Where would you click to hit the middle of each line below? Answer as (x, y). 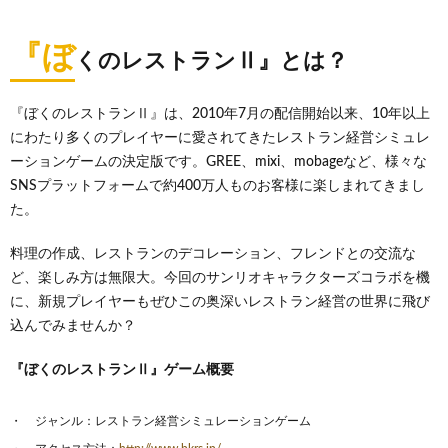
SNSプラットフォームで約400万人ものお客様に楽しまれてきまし (217, 186)
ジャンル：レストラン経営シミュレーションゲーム (173, 421)
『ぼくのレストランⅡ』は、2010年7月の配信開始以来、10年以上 (220, 114)
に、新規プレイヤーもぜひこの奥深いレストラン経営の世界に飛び (220, 302)
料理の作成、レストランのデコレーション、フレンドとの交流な (213, 254)
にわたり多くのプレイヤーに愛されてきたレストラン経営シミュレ (220, 138)
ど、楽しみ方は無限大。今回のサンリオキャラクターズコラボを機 (220, 278)
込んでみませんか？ (73, 326)
